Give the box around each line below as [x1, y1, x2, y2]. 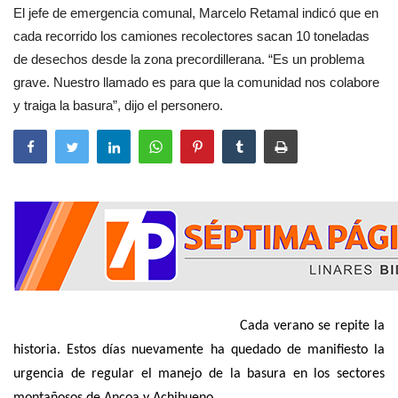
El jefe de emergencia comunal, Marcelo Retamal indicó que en [13, 5, 378, 21]
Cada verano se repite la [13, 319, 385, 334]
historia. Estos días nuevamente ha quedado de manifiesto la [13, 343, 385, 358]
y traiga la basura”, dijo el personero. [13, 98, 223, 114]
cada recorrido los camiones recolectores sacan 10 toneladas [13, 28, 370, 44]
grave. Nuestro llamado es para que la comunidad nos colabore [13, 75, 379, 91]
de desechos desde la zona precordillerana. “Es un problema [13, 52, 364, 68]
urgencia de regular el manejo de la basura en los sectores [13, 367, 385, 382]
